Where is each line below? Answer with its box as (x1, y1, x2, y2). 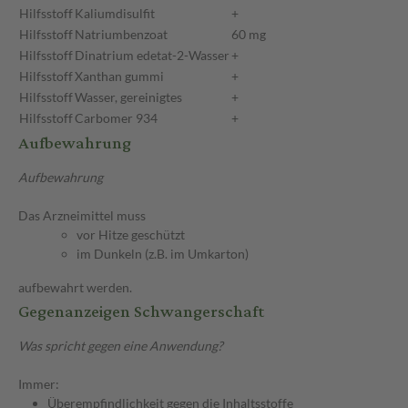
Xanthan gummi (75, 68, 164, 85)
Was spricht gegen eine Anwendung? (18, 338, 223, 354)
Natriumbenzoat (75, 26, 168, 43)
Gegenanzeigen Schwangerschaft (18, 296, 264, 329)
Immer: (18, 376, 59, 393)
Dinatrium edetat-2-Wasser (75, 47, 229, 64)
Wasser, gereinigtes (75, 89, 182, 106)
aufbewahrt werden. (18, 280, 132, 296)
